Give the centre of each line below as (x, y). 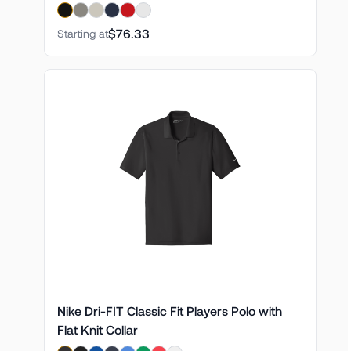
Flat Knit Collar (97, 329)
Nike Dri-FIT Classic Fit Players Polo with (169, 311)
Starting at (82, 33)
